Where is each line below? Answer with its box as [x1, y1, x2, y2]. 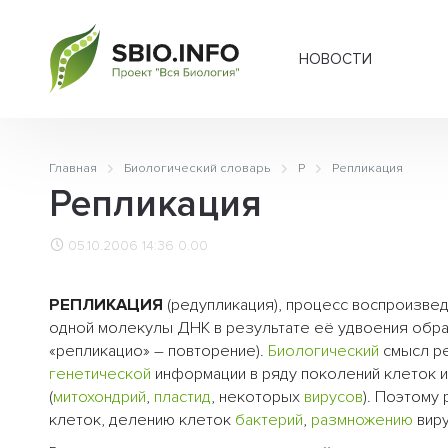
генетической [49, 364, 151, 385]
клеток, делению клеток [49, 410, 235, 431]
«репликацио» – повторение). [49, 341, 268, 362]
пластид [154, 387, 211, 408]
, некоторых [211, 387, 304, 408]
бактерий [235, 410, 303, 431]
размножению [311, 410, 413, 431]
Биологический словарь [124, 160, 271, 176]
